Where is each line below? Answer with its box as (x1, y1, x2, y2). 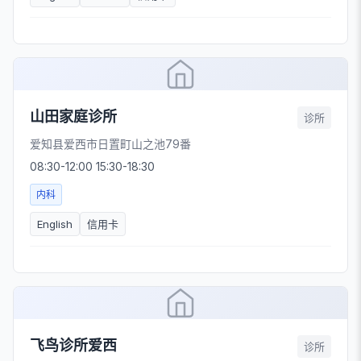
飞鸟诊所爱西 (30, 337, 117, 354)
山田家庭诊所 (30, 108, 117, 125)
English (37, 218, 73, 230)
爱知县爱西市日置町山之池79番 (30, 137, 191, 151)
